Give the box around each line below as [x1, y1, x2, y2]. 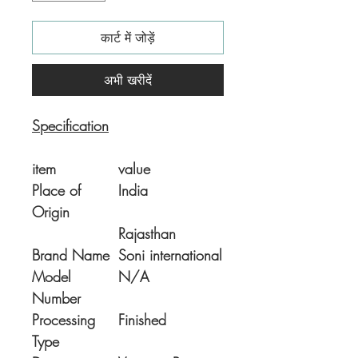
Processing [32, 310, 95, 330]
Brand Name [32, 245, 109, 265]
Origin [32, 202, 70, 222]
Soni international [118, 245, 222, 265]
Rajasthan [118, 224, 176, 244]
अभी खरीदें [104, 71, 152, 89]
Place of [32, 181, 81, 201]
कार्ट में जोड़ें [101, 29, 155, 47]
